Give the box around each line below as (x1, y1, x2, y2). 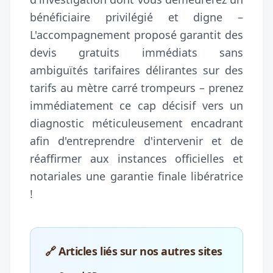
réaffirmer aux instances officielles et (30, 151, 243, 166)
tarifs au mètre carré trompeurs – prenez (30, 80, 243, 95)
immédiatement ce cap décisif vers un (30, 97, 243, 113)
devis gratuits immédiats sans (30, 44, 243, 60)
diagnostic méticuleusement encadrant (30, 115, 243, 130)
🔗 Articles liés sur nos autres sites (45, 243, 222, 258)
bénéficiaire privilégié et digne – (30, 9, 243, 24)
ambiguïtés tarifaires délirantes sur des (30, 62, 243, 77)
